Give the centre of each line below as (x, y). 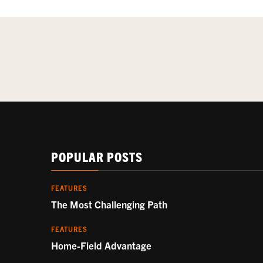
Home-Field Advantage (101, 245)
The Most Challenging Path (109, 204)
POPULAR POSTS (97, 156)
